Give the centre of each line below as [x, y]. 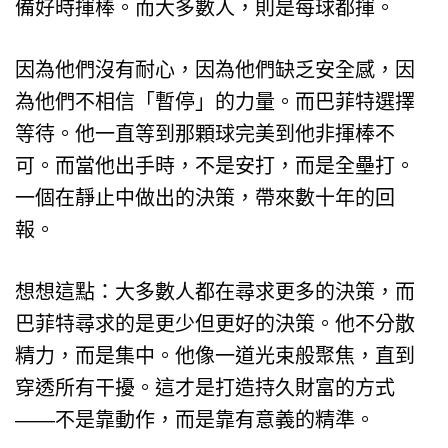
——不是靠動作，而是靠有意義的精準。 [195, 419]
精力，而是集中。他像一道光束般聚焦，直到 [215, 355]
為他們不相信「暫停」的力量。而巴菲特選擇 [215, 101]
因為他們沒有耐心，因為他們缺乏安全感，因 [215, 69]
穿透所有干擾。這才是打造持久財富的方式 [205, 387]
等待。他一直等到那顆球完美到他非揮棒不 [205, 133]
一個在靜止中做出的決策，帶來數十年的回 [205, 197]
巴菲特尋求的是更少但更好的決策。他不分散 [215, 323]
